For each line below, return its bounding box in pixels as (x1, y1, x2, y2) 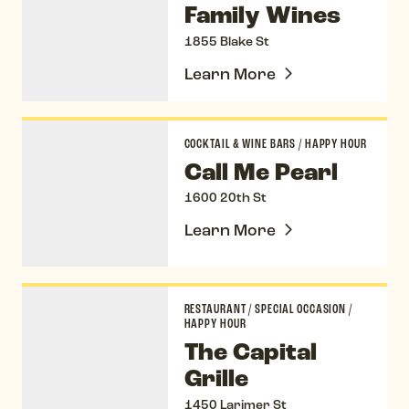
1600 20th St (184, 189, 267, 205)
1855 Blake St (184, 33, 269, 49)
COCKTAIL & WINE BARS (184, 135, 299, 152)
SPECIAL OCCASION (252, 301, 350, 318)
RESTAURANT (184, 301, 249, 318)
